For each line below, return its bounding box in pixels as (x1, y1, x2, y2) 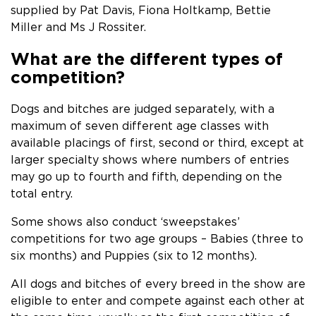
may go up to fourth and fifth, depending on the (11, 170, 282, 183)
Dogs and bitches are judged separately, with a (11, 102, 274, 115)
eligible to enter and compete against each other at (11, 294, 305, 307)
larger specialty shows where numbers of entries (11, 153, 289, 166)
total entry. (11, 187, 73, 200)
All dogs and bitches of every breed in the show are (11, 277, 305, 290)
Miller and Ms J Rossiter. (11, 20, 146, 33)
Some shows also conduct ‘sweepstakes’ (11, 215, 240, 228)
